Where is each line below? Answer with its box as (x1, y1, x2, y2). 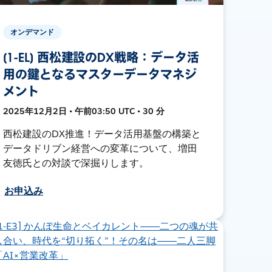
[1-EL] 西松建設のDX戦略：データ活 (3, 49, 199, 66)
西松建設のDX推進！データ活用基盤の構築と (3, 127, 201, 140)
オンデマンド (10, 26, 55, 37)
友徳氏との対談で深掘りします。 (3, 156, 149, 169)
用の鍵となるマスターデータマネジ (3, 66, 197, 83)
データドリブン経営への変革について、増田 (3, 141, 197, 155)
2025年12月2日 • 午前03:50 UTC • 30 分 (3, 105, 165, 117)
